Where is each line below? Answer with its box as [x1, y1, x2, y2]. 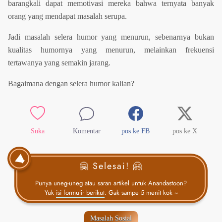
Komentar [72, 127, 101, 135]
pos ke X [172, 127, 197, 135]
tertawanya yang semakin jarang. [8, 58, 111, 67]
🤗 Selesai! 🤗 [79, 160, 143, 173]
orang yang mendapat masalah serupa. [8, 12, 127, 21]
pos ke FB [121, 127, 150, 135]
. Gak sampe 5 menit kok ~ [104, 188, 178, 198]
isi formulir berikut [55, 188, 105, 198]
